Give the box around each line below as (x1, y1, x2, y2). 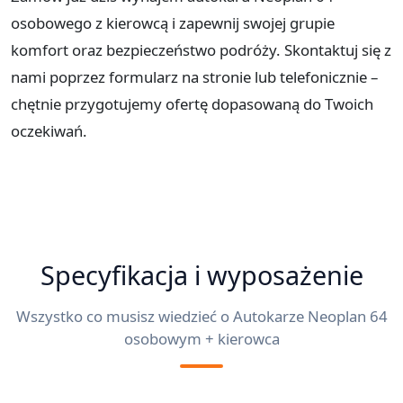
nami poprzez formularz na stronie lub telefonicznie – (11, 67, 378, 88)
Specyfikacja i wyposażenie (40, 257, 363, 293)
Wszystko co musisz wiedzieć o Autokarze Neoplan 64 (15, 306, 388, 327)
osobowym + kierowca (123, 328, 280, 350)
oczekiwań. (11, 121, 87, 142)
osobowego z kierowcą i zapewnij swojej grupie (11, 13, 335, 34)
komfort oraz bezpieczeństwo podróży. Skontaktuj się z (11, 40, 391, 61)
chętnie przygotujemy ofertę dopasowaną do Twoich (11, 94, 373, 115)
